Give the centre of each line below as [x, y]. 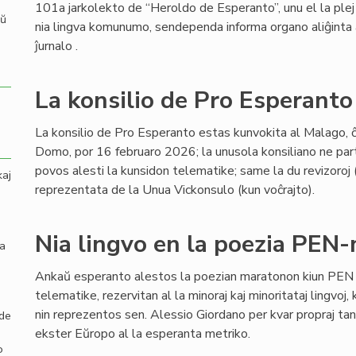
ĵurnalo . [56, 46]
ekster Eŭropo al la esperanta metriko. [143, 334]
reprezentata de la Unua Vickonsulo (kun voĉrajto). [175, 190]
